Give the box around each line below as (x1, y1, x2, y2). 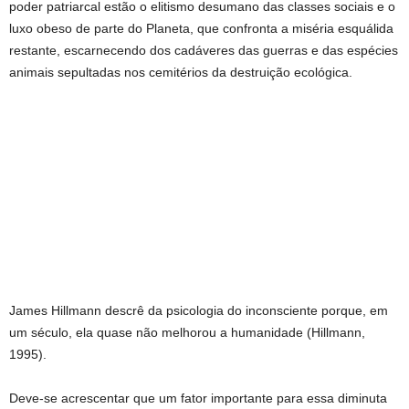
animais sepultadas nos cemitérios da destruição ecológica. (9, 65, 352, 80)
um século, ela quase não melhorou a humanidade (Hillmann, (9, 325, 365, 341)
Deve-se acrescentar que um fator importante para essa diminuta (9, 391, 387, 406)
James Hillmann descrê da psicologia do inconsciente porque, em (9, 303, 388, 319)
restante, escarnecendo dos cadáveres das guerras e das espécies (9, 43, 398, 58)
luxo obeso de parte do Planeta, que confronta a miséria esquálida (9, 21, 393, 37)
